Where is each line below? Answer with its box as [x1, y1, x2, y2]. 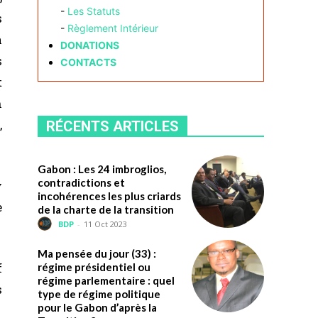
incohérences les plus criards [37, 189, 181, 202]
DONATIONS [60, 38, 119, 51]
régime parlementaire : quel [37, 273, 175, 287]
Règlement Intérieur [67, 21, 158, 34]
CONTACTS [60, 55, 116, 68]
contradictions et [37, 175, 125, 189]
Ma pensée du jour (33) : [37, 246, 156, 260]
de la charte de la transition [37, 202, 174, 216]
